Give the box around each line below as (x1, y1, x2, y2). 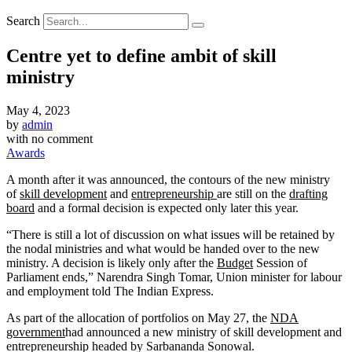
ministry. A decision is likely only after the (6, 255, 217, 269)
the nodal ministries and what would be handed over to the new (6, 241, 320, 255)
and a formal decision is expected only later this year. (35, 200, 299, 214)
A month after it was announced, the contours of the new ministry (6, 172, 330, 186)
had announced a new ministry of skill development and (65, 324, 342, 339)
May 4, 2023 (6, 103, 70, 117)
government (6, 324, 65, 339)
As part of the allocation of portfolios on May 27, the (6, 310, 270, 324)
